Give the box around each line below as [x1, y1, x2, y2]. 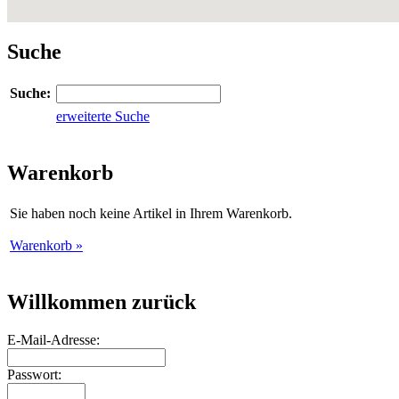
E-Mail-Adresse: [7, 331, 100, 347]
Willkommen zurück [7, 289, 196, 313]
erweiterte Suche [56, 109, 150, 125]
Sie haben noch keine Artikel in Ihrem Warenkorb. [10, 205, 292, 221]
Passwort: [7, 366, 61, 382]
